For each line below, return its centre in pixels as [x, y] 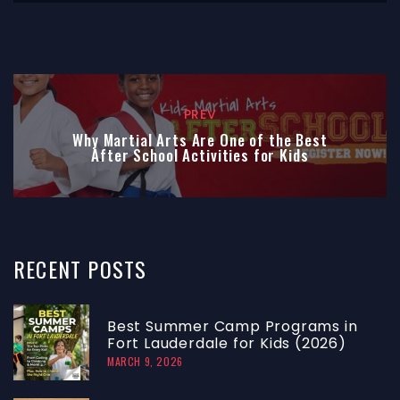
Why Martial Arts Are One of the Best [200, 140]
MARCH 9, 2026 [145, 362]
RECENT [48, 269]
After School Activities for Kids [200, 155]
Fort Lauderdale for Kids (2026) [227, 344]
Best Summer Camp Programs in [233, 327]
